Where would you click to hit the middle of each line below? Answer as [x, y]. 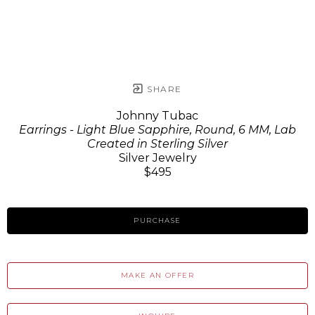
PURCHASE [157, 221]
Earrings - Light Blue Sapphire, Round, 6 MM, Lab [157, 130]
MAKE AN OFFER [157, 276]
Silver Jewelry [157, 158]
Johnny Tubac [157, 116]
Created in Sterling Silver [157, 144]
